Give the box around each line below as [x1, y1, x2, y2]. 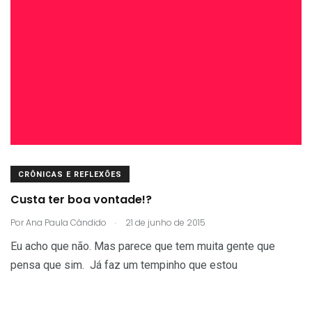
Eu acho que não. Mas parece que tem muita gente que [10, 239, 275, 253]
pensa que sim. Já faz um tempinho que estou [10, 258, 237, 272]
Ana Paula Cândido [26, 216, 107, 228]
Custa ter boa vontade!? [10, 192, 152, 208]
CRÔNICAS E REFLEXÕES [18, 169, 122, 179]
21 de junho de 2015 [123, 216, 205, 228]
